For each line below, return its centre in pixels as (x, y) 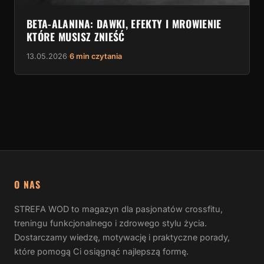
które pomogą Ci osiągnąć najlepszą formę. (101, 252)
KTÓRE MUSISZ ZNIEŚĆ (76, 37)
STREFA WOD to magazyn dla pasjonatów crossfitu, (118, 209)
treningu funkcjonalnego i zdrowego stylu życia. (110, 223)
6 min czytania (96, 57)
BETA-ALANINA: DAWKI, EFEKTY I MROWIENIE (124, 24)
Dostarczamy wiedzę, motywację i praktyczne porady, (122, 237)
